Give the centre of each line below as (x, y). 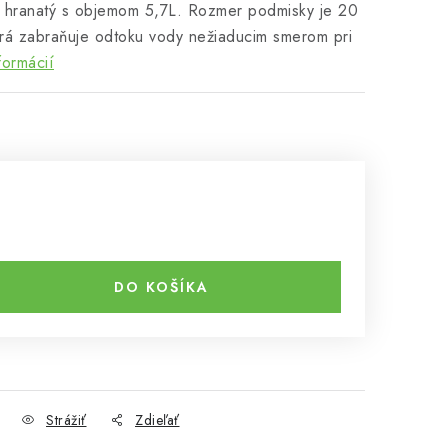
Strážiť (66, 420)
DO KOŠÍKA (161, 287)
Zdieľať (157, 420)
